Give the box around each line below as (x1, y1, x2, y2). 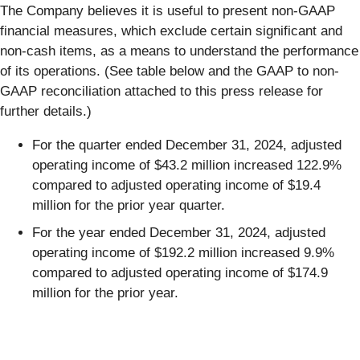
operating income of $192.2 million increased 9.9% (32, 244, 334, 260)
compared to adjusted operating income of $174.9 (32, 264, 328, 280)
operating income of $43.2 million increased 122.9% (32, 157, 342, 174)
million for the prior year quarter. (32, 198, 225, 214)
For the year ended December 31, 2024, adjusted (32, 224, 325, 240)
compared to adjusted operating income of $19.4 (32, 178, 321, 194)
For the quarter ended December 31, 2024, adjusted (32, 137, 342, 153)
